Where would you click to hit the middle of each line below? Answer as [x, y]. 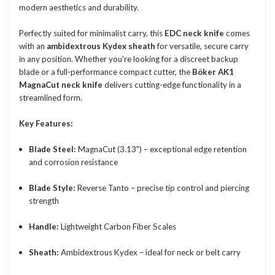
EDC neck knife [194, 33]
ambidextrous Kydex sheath [101, 46]
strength [44, 201]
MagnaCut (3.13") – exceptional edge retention [162, 149]
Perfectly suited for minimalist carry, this [92, 33]
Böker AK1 [213, 72]
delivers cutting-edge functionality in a [172, 85]
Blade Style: [52, 188]
